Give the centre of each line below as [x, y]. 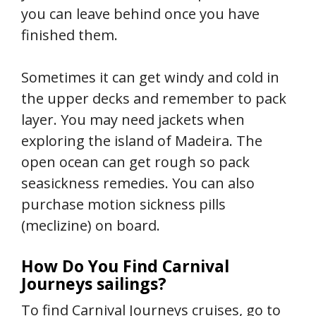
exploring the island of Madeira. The [142, 141]
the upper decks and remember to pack [154, 99]
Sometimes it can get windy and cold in [150, 78]
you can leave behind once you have [140, 14]
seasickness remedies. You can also [138, 183]
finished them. [69, 35]
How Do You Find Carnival [125, 266]
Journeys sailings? [94, 284]
